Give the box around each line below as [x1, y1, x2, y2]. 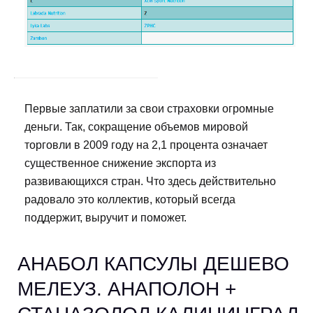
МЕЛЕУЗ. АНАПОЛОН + [17, 278, 236, 300]
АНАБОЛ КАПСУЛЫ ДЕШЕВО [17, 253, 289, 275]
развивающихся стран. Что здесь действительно [24, 175, 276, 188]
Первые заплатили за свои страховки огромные [24, 103, 274, 115]
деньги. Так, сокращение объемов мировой [24, 121, 248, 133]
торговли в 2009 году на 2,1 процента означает [24, 139, 268, 152]
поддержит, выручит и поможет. [24, 212, 187, 224]
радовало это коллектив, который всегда [24, 194, 235, 206]
